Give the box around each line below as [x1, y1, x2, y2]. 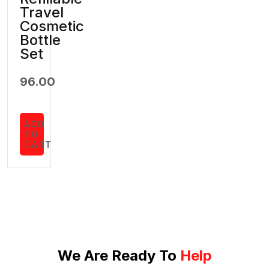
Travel [20, 4, 64, 22]
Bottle [20, 31, 61, 49]
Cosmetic [20, 17, 84, 35]
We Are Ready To [57, 247, 180, 265]
